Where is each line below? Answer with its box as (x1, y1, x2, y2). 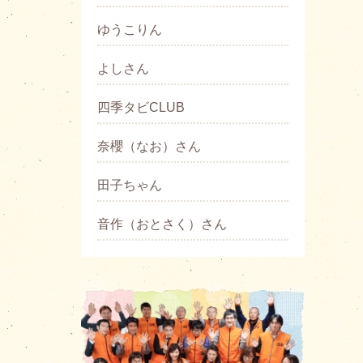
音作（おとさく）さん (97, 217, 227, 232)
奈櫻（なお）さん (97, 139, 201, 154)
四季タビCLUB (97, 100, 185, 115)
